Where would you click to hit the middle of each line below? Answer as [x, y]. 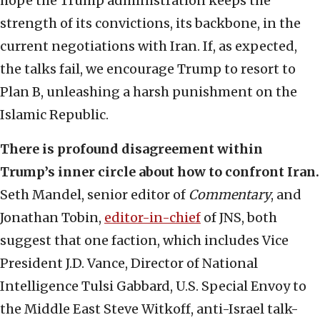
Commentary [230, 195]
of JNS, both [239, 218]
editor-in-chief [152, 218]
